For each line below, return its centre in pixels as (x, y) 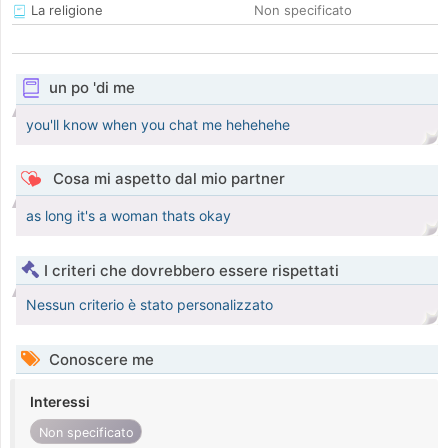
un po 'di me (91, 88)
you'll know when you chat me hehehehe (158, 125)
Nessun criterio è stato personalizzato (149, 305)
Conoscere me (99, 360)
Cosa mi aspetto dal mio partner (166, 179)
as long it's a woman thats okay (128, 216)
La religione (65, 10)
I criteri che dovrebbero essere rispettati (191, 271)
